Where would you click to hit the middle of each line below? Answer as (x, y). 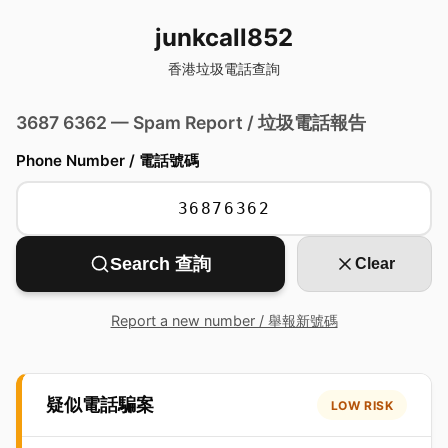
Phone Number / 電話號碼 (107, 160)
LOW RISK (362, 405)
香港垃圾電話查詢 (224, 68)
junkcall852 (224, 37)
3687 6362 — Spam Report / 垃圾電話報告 (191, 122)
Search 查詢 (161, 264)
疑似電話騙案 (100, 405)
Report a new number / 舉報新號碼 (224, 320)
